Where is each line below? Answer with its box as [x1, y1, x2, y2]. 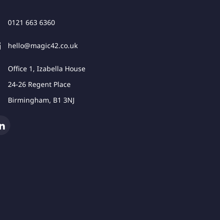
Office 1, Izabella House [8, 64, 86, 74]
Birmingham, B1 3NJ [8, 95, 75, 105]
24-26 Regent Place [8, 80, 71, 89]
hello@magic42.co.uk [8, 41, 78, 51]
